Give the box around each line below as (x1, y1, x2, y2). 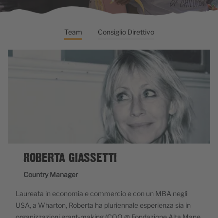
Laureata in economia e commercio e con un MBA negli (16, 189, 187, 198)
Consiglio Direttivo (97, 28, 154, 36)
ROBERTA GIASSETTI (23, 154, 117, 163)
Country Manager (23, 170, 78, 179)
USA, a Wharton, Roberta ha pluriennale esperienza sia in (16, 201, 191, 209)
